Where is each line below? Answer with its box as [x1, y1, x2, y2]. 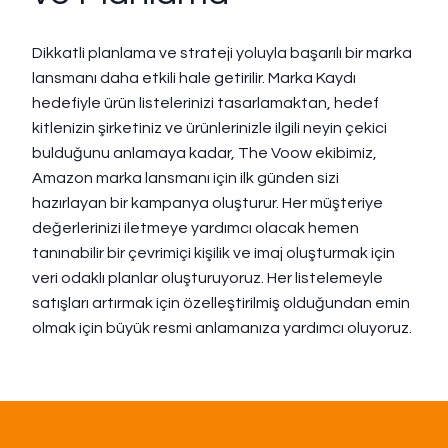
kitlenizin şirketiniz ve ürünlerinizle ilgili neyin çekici [32, 120, 388, 136]
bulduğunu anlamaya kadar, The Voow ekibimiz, [32, 145, 378, 161]
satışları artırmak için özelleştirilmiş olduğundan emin [32, 295, 411, 311]
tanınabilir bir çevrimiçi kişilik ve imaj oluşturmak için [32, 245, 396, 261]
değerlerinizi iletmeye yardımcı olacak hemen [32, 220, 360, 236]
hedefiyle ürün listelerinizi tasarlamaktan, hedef [32, 95, 380, 111]
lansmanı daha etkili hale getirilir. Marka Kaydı [32, 70, 357, 86]
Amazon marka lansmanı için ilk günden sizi [32, 170, 340, 186]
